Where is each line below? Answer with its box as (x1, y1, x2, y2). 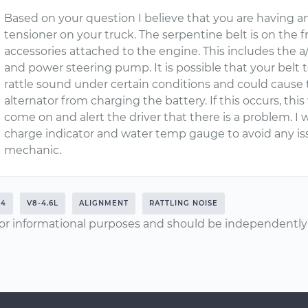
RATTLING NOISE (149, 199, 218, 208)
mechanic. (4, 144, 62, 157)
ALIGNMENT (79, 199, 129, 208)
